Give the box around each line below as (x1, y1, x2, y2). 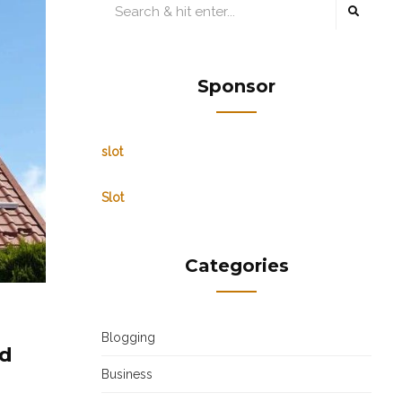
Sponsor (197, 75, 275, 97)
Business (101, 367, 153, 381)
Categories (184, 255, 289, 276)
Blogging (101, 330, 155, 345)
